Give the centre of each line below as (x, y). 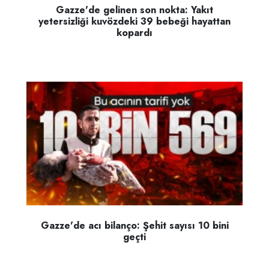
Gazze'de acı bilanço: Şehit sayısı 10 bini (134, 225)
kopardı (134, 33)
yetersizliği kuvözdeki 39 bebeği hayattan (134, 22)
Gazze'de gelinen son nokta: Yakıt (134, 10)
